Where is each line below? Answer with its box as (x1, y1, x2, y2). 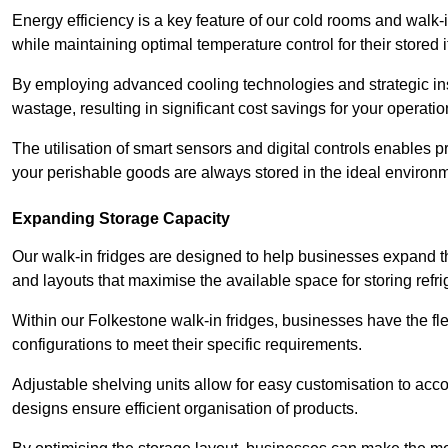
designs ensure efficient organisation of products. (12, 400, 362, 418)
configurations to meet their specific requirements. (12, 336, 366, 354)
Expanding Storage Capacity (12, 210, 230, 228)
